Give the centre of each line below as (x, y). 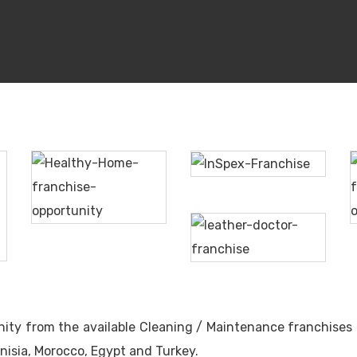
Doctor (224, 238)
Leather (227, 222)
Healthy (67, 183)
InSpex (223, 147)
